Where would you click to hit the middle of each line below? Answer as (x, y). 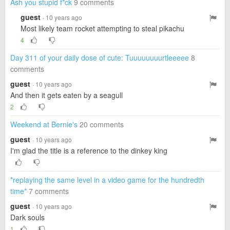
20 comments (102, 124)
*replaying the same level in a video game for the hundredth (107, 180)
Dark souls (27, 217)
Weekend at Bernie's (44, 124)
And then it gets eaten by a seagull (66, 95)
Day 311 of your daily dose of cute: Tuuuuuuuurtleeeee (100, 57)
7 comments (49, 191)
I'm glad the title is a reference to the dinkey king (89, 150)
